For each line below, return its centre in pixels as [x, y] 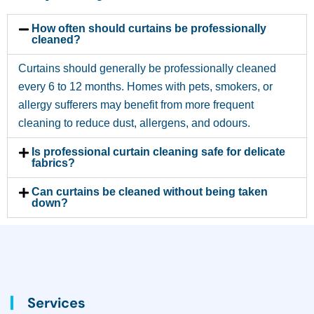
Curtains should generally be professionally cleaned [147, 69]
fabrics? [54, 163]
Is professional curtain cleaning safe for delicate [159, 152]
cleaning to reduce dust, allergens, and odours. [134, 123]
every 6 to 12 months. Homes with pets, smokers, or [145, 87]
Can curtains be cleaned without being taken [150, 192]
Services [56, 303]
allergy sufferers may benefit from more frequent [136, 105]
